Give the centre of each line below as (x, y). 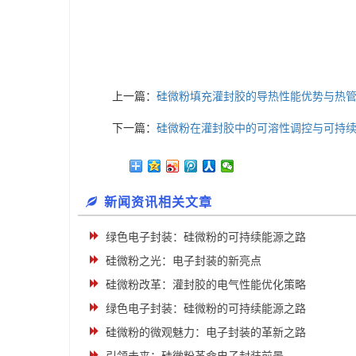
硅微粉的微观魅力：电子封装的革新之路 (206, 331)
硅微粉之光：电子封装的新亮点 (184, 260)
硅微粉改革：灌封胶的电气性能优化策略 (206, 284)
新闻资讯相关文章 (158, 201)
